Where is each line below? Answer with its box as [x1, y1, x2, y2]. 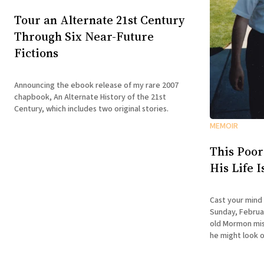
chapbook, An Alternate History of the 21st [14, 91, 166, 103]
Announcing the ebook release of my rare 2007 [14, 79, 179, 91]
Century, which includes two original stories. [14, 103, 169, 115]
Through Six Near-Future [14, 28, 154, 45]
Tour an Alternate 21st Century [14, 12, 184, 29]
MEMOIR [210, 120, 238, 133]
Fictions [14, 45, 58, 62]
